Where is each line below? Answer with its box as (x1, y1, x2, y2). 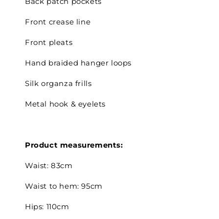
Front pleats (24, 37, 75, 47)
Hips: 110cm (24, 201, 69, 211)
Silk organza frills (24, 78, 94, 88)
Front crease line (24, 17, 93, 26)
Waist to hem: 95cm (24, 181, 103, 191)
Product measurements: (24, 140, 123, 150)
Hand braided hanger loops (24, 58, 134, 67)
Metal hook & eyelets (24, 99, 108, 109)
